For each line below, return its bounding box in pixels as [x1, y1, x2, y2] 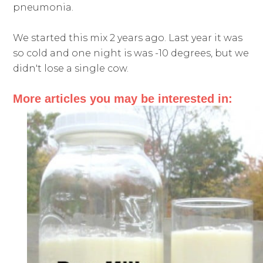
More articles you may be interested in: [13, 92, 233, 106]
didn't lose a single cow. [13, 63, 129, 75]
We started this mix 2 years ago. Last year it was [13, 32, 243, 44]
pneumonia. [13, 2, 74, 14]
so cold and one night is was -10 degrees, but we [13, 48, 249, 59]
